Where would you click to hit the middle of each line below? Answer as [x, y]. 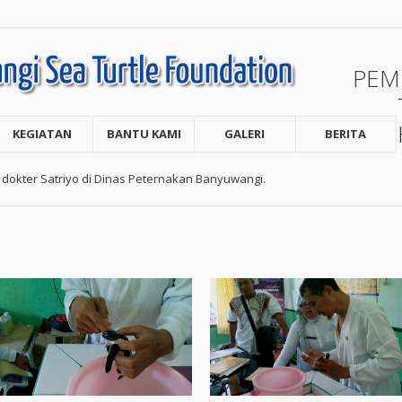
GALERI [245, 134]
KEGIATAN [43, 134]
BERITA [346, 134]
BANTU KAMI [144, 134]
